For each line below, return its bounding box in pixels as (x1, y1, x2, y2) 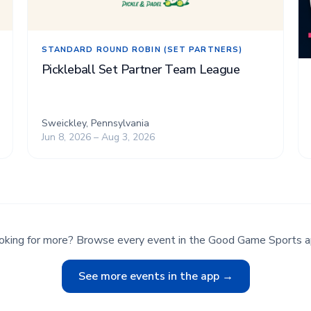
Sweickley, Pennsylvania (41, 117, 149, 131)
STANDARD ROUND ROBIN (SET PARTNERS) (41, 44, 243, 55)
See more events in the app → (78, 269, 233, 285)
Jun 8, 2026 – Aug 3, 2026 (41, 131, 155, 144)
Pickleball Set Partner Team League (41, 60, 240, 78)
